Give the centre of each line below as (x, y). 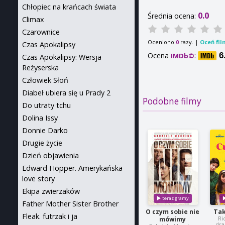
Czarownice (41, 32)
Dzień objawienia (50, 155)
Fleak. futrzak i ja (50, 216)
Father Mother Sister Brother (70, 204)
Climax (33, 19)
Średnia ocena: (173, 16)
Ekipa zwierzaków (51, 191)
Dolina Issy (40, 118)
